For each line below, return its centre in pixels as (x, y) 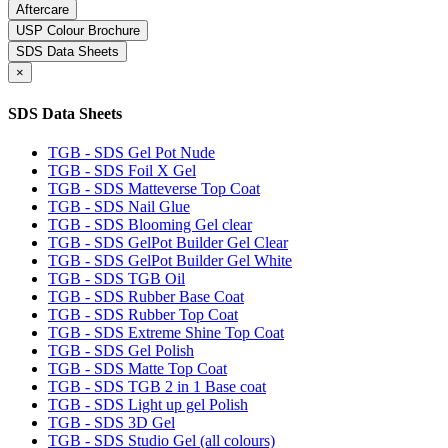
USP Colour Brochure (78, 31)
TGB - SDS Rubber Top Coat (143, 314)
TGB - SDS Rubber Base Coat (146, 296)
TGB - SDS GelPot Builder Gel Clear (168, 242)
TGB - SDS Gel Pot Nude (131, 152)
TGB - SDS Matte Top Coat (137, 368)
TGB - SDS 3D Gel (111, 422)
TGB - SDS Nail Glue (119, 206)
